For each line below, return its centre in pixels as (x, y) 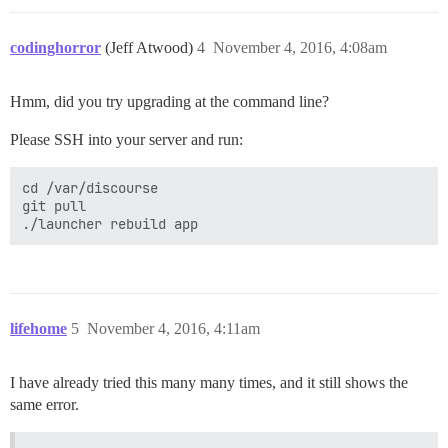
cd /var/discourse (90, 187)
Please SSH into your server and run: (126, 139)
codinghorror (55, 47)
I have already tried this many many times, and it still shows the (209, 382)
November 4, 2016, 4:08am (300, 47)
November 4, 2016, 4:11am (173, 328)
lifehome (38, 328)
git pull (54, 205)
